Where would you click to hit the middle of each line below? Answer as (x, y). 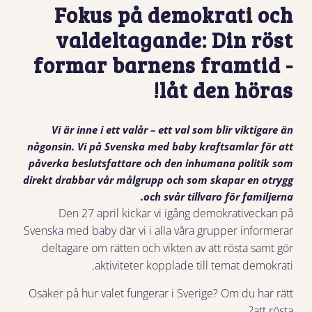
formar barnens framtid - (164, 65)
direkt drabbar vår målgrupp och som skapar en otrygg (158, 179)
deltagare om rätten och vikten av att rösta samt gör (168, 248)
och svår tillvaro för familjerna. (219, 196)
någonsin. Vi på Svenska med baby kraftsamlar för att (161, 146)
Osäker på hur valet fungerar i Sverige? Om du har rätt (161, 293)
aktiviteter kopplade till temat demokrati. (194, 265)
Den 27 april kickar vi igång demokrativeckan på (176, 213)
